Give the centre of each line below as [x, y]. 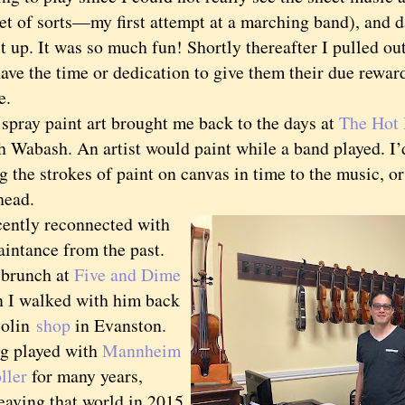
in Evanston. [118, 325]
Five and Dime [127, 274]
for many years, [85, 376]
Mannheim [141, 350]
